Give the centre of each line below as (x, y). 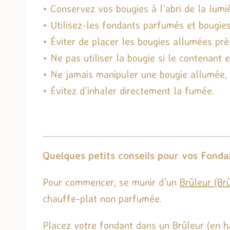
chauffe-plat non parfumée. (102, 198)
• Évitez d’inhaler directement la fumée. (128, 90)
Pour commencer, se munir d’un (111, 182)
